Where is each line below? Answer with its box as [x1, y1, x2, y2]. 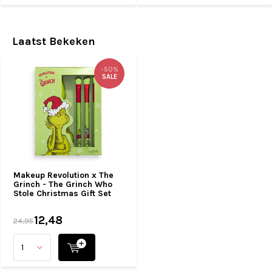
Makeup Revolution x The [13, 170, 114, 180]
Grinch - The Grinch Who [13, 179, 112, 189]
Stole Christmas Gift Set [13, 188, 111, 199]
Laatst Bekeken [12, 35, 95, 48]
